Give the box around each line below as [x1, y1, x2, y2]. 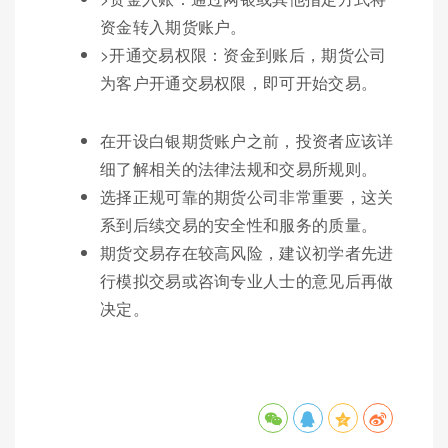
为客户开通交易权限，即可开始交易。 [100, 70, 378, 94]
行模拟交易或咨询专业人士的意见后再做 [100, 268, 394, 292]
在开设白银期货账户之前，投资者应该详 [100, 128, 394, 152]
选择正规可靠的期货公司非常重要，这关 [100, 184, 394, 208]
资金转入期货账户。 [100, 14, 247, 38]
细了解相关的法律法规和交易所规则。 [100, 156, 378, 180]
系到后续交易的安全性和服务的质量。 [100, 212, 378, 236]
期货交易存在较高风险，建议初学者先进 [100, 240, 394, 264]
